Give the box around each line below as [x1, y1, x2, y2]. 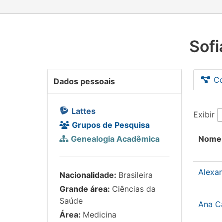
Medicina [83, 210, 116, 220]
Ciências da [112, 184, 156, 194]
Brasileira [118, 170, 153, 180]
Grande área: [59, 184, 112, 194]
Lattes [71, 106, 96, 116]
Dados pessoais [54, 76, 115, 86]
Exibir [193, 110, 217, 119]
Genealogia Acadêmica [71, 134, 160, 144]
